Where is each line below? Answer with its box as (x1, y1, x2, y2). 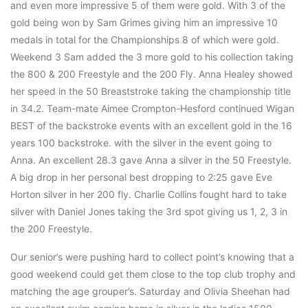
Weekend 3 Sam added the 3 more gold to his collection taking (10, 51, 294, 63)
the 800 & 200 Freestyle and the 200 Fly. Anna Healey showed (10, 68, 293, 80)
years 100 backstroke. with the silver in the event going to (10, 137, 272, 149)
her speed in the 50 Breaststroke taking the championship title (10, 85, 291, 98)
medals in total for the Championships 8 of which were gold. (10, 34, 279, 46)
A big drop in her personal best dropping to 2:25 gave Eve (10, 171, 272, 184)
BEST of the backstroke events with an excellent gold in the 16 (10, 120, 292, 132)
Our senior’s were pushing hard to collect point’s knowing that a (10, 251, 294, 263)
